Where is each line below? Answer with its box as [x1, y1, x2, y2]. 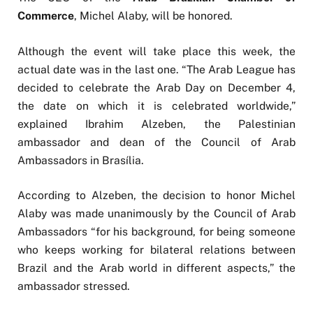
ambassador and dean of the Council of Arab [17, 135, 296, 149]
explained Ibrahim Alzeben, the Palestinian [17, 117, 296, 131]
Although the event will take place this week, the [17, 44, 296, 58]
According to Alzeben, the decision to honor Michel [17, 188, 296, 202]
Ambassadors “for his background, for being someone [17, 224, 296, 238]
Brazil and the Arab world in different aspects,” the [17, 261, 296, 275]
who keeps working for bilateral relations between [17, 242, 296, 256]
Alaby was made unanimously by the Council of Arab [17, 206, 296, 220]
